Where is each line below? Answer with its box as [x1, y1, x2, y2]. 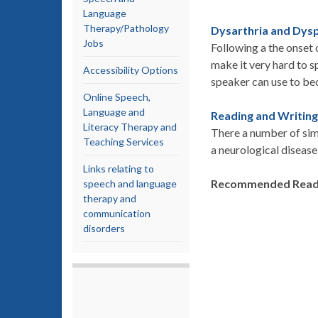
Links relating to [83, 163, 154, 175]
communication [83, 207, 150, 219]
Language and [83, 106, 145, 118]
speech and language [83, 177, 177, 190]
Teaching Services [83, 136, 164, 148]
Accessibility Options [83, 64, 178, 76]
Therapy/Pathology [83, 22, 169, 34]
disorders [83, 222, 125, 234]
